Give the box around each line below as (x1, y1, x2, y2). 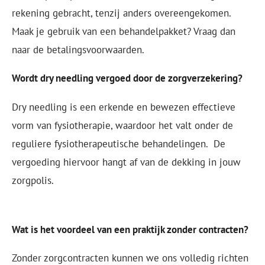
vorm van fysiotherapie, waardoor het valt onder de (12, 118, 233, 132)
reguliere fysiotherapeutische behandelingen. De (12, 136, 225, 150)
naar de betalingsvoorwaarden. (12, 42, 147, 56)
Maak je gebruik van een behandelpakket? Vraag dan (12, 24, 235, 38)
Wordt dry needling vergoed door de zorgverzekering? (12, 71, 245, 85)
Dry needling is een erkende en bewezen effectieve (12, 99, 235, 114)
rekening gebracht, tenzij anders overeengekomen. (12, 5, 231, 20)
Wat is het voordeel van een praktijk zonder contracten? (12, 222, 248, 236)
